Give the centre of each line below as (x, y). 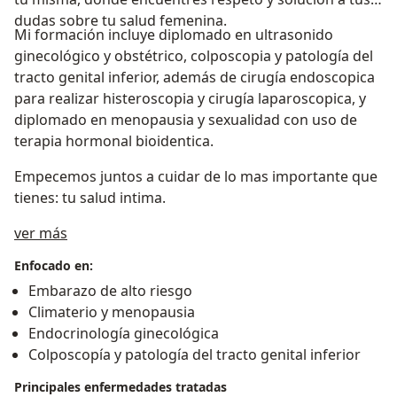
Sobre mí (97, 233)
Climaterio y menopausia (112, 312)
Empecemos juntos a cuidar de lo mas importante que (196, 177)
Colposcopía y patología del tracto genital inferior (195, 355)
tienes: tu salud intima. (90, 198)
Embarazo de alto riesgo (110, 291)
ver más (41, 234)
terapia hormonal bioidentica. (114, 141)
